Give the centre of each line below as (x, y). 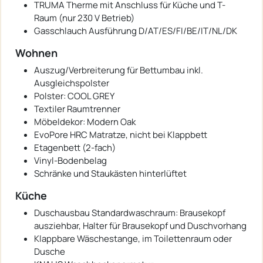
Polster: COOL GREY (74, 96)
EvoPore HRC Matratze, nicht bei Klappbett (121, 134)
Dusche (50, 251)
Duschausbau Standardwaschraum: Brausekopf (130, 213)
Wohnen (36, 53)
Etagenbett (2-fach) (75, 147)
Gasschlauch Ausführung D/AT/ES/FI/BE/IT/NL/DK (136, 31)
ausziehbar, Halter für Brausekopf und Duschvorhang (140, 225)
